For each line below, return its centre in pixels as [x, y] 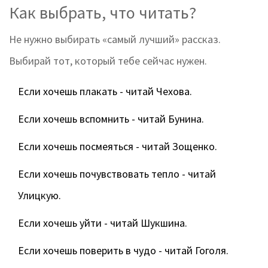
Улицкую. [39, 196]
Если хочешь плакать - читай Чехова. [105, 92]
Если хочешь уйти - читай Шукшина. [103, 223]
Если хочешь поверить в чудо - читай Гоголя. [123, 251]
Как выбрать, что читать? [103, 13]
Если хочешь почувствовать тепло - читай [117, 174]
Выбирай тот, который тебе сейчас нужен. [108, 61]
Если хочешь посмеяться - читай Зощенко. [118, 147]
